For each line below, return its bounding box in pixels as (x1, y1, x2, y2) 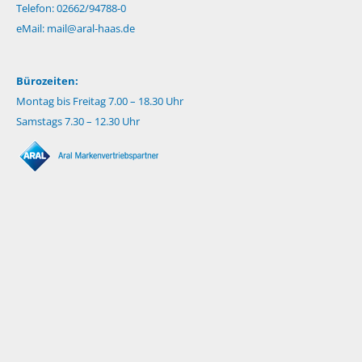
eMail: (16, 20, 47, 36)
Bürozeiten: (16, 73, 78, 88)
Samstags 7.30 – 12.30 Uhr (16, 113, 140, 128)
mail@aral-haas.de (47, 20, 135, 36)
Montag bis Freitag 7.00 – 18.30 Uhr (16, 93, 183, 108)
